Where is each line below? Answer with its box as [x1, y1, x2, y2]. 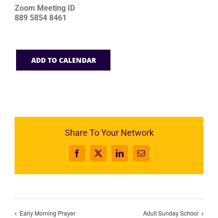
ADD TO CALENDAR [31, 55, 96, 65]
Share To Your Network [64, 127, 154, 138]
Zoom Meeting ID [15, 3, 75, 13]
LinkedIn [119, 152, 147, 160]
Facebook [76, 152, 107, 160]
